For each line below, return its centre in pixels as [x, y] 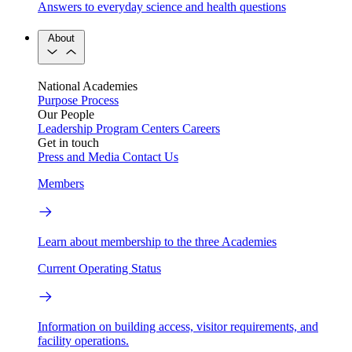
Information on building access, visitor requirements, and [178, 327]
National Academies [88, 86]
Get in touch [68, 143]
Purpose [58, 101]
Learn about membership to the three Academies [157, 242]
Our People [66, 115]
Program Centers [137, 129]
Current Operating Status [99, 269]
